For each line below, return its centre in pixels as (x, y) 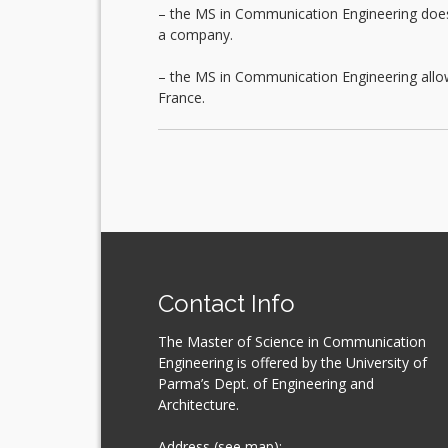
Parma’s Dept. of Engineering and (265, 384)
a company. (195, 35)
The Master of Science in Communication (291, 342)
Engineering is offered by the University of (292, 363)
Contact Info (226, 304)
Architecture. (198, 405)
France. (181, 98)
